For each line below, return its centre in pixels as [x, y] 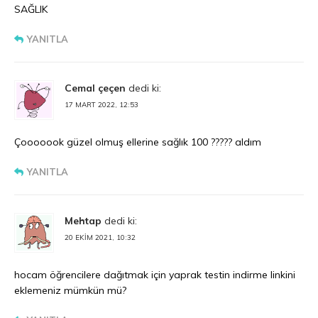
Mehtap [83, 221]
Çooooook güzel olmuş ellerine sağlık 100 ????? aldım [138, 142]
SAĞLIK [31, 10]
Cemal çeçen [95, 88]
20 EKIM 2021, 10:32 [100, 238]
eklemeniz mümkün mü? [70, 291]
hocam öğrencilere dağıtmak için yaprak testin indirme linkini [155, 275]
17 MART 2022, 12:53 [102, 105]
